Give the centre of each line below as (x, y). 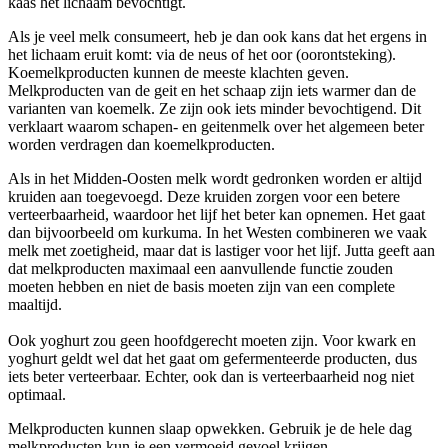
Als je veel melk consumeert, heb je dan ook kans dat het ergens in (217, 37)
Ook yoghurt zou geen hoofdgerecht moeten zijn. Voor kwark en (212, 341)
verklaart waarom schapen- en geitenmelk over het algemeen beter (216, 127)
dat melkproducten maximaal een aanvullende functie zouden (200, 269)
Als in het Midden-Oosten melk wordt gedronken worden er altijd (215, 179)
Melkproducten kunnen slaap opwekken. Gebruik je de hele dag (210, 429)
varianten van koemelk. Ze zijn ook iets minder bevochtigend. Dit (214, 109)
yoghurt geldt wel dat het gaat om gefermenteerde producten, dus (212, 359)
